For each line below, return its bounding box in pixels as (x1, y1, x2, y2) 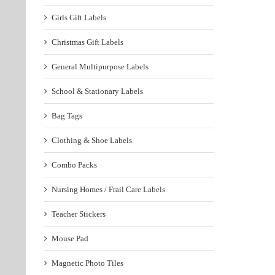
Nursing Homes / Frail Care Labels (52, 185, 165, 195)
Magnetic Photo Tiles (52, 258, 123, 268)
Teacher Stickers (52, 209, 106, 219)
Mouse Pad (52, 234, 88, 244)
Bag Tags (52, 111, 82, 121)
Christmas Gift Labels (52, 37, 123, 47)
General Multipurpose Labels (52, 62, 149, 72)
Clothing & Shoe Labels (52, 136, 132, 145)
